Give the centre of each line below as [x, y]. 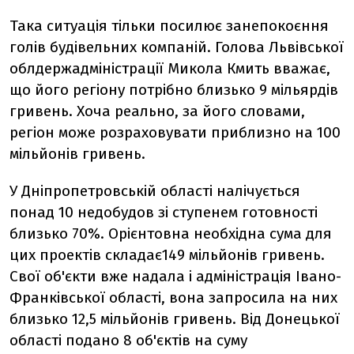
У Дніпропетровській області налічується [155, 191]
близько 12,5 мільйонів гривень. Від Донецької [175, 319]
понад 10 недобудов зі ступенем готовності [164, 212]
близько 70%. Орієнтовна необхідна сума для [171, 233]
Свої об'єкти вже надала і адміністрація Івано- [175, 276]
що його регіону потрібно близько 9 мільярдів [174, 90]
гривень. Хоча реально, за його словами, [157, 111]
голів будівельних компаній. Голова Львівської [177, 47]
